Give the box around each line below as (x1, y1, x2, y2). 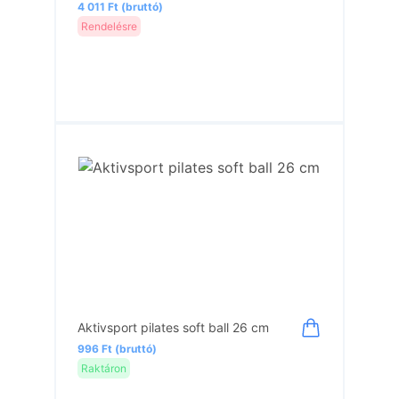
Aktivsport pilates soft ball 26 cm (77, 320, 270, 335)
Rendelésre (81, 19, 138, 33)
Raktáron (81, 361, 127, 375)
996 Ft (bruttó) (77, 342, 158, 355)
